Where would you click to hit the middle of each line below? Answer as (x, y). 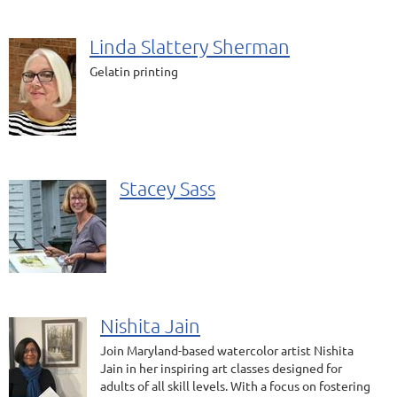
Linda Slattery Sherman (190, 46)
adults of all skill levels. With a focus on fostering (235, 385)
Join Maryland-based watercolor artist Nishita (227, 350)
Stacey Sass (167, 188)
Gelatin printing (134, 71)
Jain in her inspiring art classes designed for (221, 368)
